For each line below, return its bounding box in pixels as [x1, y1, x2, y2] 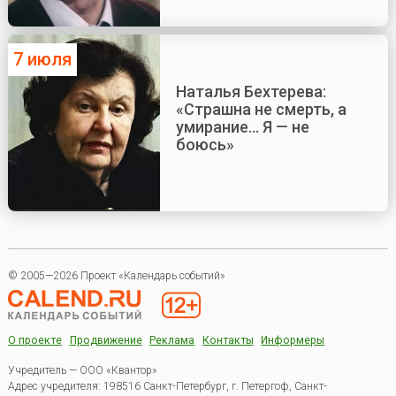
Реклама [149, 334, 195, 347]
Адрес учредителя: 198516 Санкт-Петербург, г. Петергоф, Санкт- [7, 380, 327, 393]
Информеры [261, 334, 325, 347]
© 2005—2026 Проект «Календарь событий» [7, 270, 225, 283]
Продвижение [69, 334, 142, 347]
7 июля [12, 48, 72, 70]
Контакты [202, 334, 254, 347]
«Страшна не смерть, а [175, 99, 346, 118]
